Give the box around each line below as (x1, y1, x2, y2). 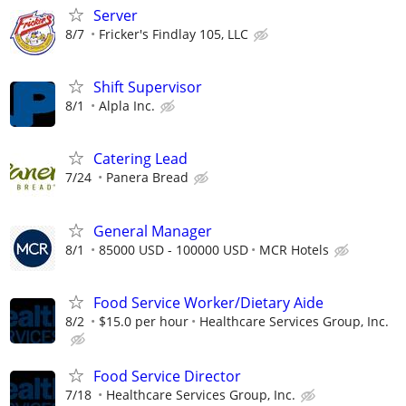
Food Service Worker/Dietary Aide (93, 292, 324, 313)
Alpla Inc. (99, 97, 155, 115)
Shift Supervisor (93, 77, 202, 98)
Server (93, 5, 138, 25)
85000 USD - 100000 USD (99, 240, 248, 258)
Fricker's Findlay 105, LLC (99, 24, 248, 43)
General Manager (93, 220, 212, 241)
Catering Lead (93, 149, 188, 169)
